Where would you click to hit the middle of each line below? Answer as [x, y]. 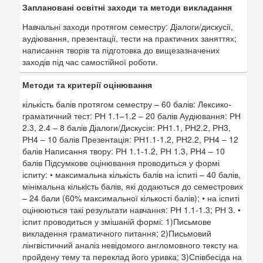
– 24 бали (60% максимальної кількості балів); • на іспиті [131, 198]
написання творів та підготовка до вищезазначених [121, 50]
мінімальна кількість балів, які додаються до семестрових [133, 186]
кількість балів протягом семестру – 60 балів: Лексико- [127, 104]
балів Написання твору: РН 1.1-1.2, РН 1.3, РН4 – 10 [124, 151]
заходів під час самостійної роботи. [90, 62]
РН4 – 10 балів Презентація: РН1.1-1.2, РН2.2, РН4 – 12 [130, 139]
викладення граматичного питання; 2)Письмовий [117, 233]
